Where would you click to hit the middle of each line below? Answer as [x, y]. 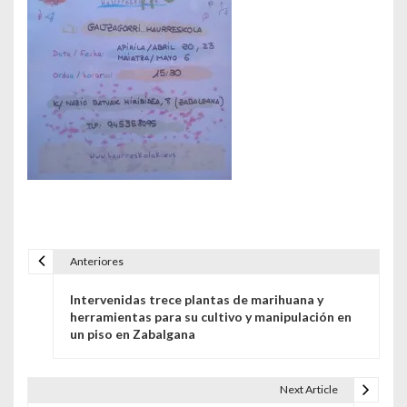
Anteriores [96, 261]
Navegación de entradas [144, 277]
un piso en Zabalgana [132, 333]
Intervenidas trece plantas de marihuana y [196, 299]
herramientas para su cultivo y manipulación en [210, 316]
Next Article [308, 390]
